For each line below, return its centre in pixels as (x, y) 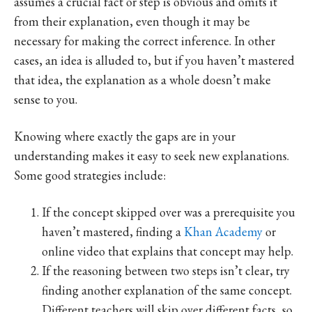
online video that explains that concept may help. (167, 251)
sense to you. (46, 99)
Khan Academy (223, 231)
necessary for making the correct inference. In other (145, 40)
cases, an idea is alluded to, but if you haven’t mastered (154, 60)
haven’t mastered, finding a (113, 231)
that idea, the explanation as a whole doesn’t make (142, 79)
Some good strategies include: (90, 175)
